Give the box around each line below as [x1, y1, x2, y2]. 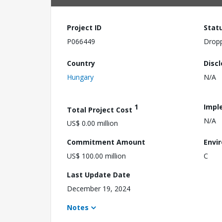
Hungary [67, 72, 94, 82]
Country [67, 58, 95, 68]
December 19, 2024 [67, 184, 130, 194]
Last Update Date [67, 170, 130, 180]
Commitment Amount [67, 137, 145, 147]
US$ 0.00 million [67, 118, 118, 128]
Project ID [67, 23, 102, 32]
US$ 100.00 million [67, 151, 126, 161]
